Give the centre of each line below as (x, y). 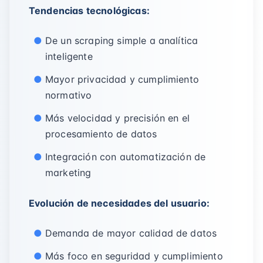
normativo (69, 95)
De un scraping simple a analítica (122, 41)
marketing (68, 173)
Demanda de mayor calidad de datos (131, 233)
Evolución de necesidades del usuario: (119, 203)
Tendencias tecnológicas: (89, 11)
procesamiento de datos (101, 134)
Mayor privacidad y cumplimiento (122, 79)
